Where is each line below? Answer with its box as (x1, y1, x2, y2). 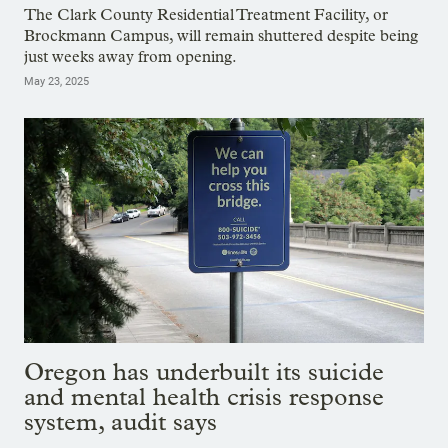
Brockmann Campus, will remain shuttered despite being (24, 26, 418, 46)
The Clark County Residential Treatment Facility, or (24, 5, 388, 25)
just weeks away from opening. (24, 47, 244, 67)
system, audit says (24, 406, 217, 436)
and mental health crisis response (24, 381, 384, 411)
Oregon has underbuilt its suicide (24, 356, 384, 386)
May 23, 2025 (24, 75, 89, 89)
